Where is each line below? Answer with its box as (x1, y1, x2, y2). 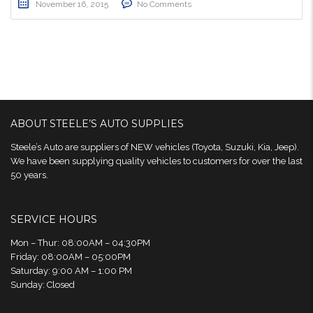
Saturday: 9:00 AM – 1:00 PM (10, 265, 132, 276)
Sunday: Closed (10, 279, 75, 290)
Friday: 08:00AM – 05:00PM (10, 252, 131, 262)
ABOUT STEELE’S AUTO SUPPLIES (10, 117, 184, 130)
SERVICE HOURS (10, 213, 97, 226)
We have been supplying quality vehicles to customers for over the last (10, 156, 303, 166)
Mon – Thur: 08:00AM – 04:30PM (10, 238, 150, 248)
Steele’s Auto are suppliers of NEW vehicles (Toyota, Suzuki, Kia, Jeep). (10, 142, 299, 152)
